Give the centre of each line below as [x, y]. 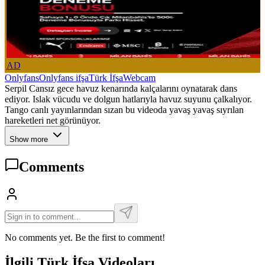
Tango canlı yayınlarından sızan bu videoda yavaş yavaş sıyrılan [124, 109]
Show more [30, 139]
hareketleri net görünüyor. [53, 120]
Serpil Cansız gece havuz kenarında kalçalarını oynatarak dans [121, 88]
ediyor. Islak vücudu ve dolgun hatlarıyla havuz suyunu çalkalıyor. [128, 99]
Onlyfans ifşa [64, 77]
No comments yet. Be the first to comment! [85, 237]
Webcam [139, 77]
